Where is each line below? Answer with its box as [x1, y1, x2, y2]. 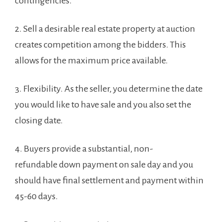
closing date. [15, 115, 64, 125]
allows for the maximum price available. [15, 55, 168, 65]
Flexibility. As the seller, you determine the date [23, 84, 203, 94]
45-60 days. [15, 191, 58, 201]
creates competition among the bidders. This [15, 40, 186, 50]
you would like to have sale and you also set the [15, 100, 191, 110]
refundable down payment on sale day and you [15, 160, 193, 169]
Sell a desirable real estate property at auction [23, 24, 195, 34]
